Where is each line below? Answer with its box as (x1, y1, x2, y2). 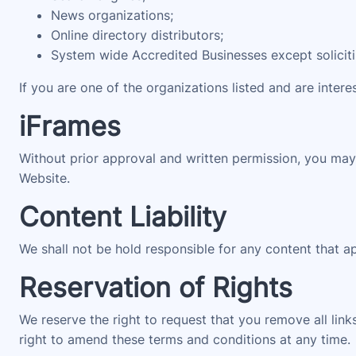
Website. (19, 170, 70, 186)
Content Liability (19, 200, 226, 233)
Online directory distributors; (51, 27, 223, 43)
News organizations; (51, 7, 173, 23)
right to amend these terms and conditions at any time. (19, 331, 350, 347)
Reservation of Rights (19, 271, 292, 304)
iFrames (19, 110, 121, 142)
